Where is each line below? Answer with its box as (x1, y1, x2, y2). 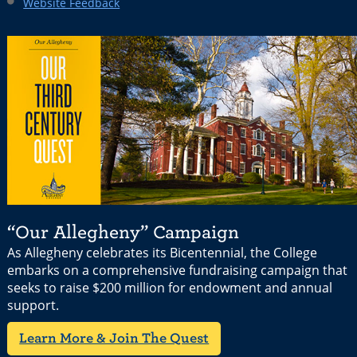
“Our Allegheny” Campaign (7, 222, 240, 242)
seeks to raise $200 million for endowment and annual (7, 278, 333, 296)
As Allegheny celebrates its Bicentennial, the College (7, 243, 318, 261)
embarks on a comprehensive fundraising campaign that (7, 261, 348, 279)
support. (7, 296, 60, 314)
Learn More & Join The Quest (19, 330, 210, 346)
